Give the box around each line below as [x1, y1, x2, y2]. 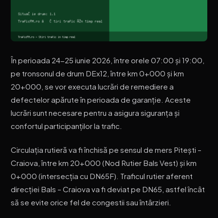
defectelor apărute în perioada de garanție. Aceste [11, 95, 191, 105]
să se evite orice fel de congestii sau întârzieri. [11, 197, 172, 207]
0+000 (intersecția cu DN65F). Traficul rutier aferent [11, 171, 193, 181]
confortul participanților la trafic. [11, 121, 123, 131]
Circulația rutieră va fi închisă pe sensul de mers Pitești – [11, 145, 202, 154]
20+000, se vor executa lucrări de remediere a [11, 82, 174, 91]
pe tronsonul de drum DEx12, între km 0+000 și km [11, 69, 184, 78]
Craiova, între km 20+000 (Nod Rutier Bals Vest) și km [11, 158, 197, 167]
